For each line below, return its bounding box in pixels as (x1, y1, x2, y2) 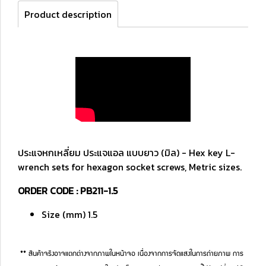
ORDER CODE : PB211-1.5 (18, 183, 118, 198)
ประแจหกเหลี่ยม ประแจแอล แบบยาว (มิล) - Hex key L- (18, 145, 235, 160)
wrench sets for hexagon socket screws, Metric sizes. (18, 160, 242, 175)
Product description (24, 7, 112, 21)
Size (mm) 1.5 (42, 207, 97, 222)
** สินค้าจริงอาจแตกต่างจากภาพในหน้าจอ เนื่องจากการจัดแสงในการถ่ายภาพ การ (20, 251, 243, 258)
